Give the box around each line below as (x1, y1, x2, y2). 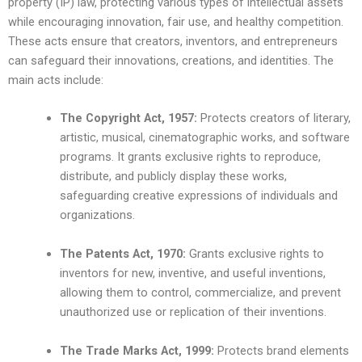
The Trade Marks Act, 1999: (59, 343, 214, 358)
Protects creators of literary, (196, 110, 351, 125)
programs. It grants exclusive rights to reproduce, (59, 149, 321, 164)
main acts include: (8, 72, 103, 87)
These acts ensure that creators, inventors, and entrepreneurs (8, 33, 338, 48)
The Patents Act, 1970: (59, 246, 186, 261)
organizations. (59, 207, 135, 222)
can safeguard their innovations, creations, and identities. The (8, 53, 334, 68)
